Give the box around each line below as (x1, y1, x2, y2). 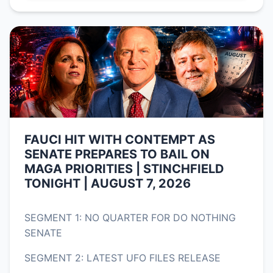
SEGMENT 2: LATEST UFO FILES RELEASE (24, 252, 221, 264)
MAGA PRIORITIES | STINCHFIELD (24, 161, 224, 177)
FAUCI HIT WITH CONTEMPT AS (24, 132, 215, 147)
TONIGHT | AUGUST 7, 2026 (24, 176, 191, 191)
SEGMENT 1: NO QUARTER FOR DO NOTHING (24, 211, 236, 224)
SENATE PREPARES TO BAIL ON (24, 147, 210, 162)
